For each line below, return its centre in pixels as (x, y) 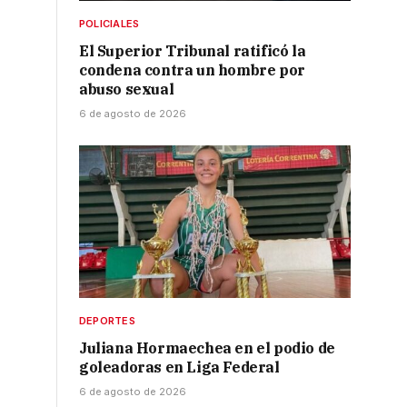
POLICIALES (109, 24)
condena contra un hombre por (192, 70)
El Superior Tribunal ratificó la (193, 51)
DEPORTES (107, 321)
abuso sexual (127, 89)
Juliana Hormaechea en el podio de (207, 348)
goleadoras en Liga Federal (179, 367)
